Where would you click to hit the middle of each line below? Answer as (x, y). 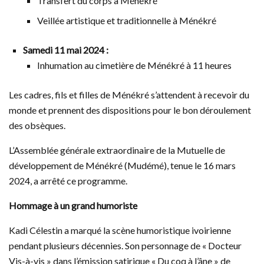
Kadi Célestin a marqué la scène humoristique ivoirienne (120, 230)
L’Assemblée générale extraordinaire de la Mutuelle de (117, 150)
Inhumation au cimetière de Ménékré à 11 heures (134, 65)
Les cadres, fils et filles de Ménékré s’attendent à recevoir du (129, 94)
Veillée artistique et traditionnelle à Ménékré (127, 20)
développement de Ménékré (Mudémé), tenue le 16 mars (122, 165)
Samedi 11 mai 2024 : (66, 49)
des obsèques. (37, 125)
